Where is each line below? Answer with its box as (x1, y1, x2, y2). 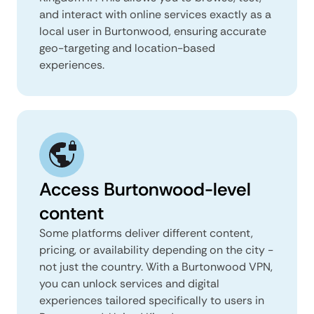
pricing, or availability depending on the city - (39, 242, 273, 257)
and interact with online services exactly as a (39, 6, 271, 22)
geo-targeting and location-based (39, 40, 215, 55)
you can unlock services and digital (39, 275, 219, 291)
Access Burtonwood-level (39, 177, 251, 201)
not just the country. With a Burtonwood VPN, (39, 259, 273, 274)
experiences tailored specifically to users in (39, 292, 264, 308)
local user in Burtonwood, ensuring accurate (39, 23, 266, 39)
